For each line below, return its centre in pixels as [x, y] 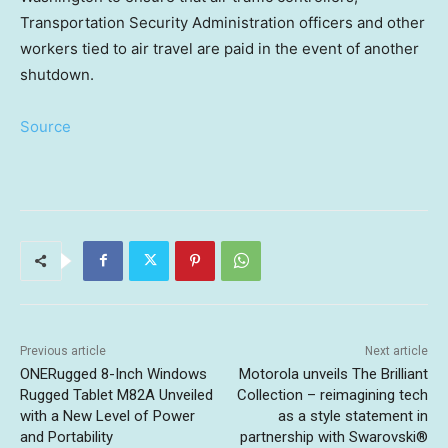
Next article [396, 350]
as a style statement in [352, 415]
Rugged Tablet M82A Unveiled [116, 394]
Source [45, 126]
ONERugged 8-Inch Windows [113, 373]
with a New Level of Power [107, 415]
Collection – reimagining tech [332, 394]
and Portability [66, 436]
